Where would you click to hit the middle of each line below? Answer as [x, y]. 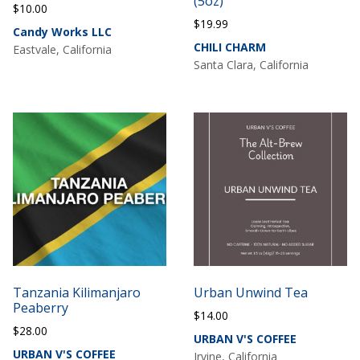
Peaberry [41, 307]
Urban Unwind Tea [250, 292]
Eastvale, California [63, 49]
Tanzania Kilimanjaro [77, 292]
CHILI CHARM [229, 47]
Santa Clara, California [251, 64]
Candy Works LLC [63, 31]
